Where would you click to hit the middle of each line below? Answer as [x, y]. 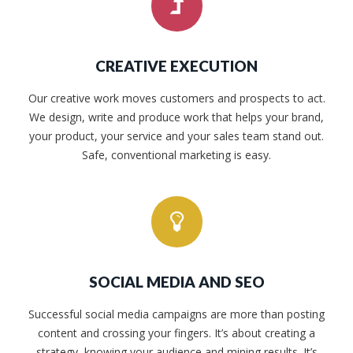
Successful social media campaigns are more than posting [176, 314]
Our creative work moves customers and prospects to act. [176, 98]
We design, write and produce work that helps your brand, [176, 117]
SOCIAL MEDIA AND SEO [176, 282]
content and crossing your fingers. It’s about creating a [176, 333]
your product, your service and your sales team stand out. [176, 136]
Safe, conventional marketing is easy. [176, 155]
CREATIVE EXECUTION [176, 66]
